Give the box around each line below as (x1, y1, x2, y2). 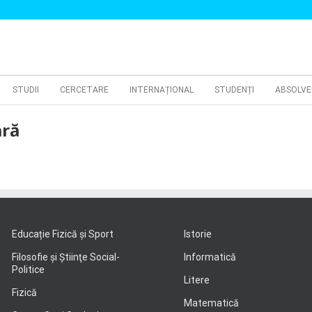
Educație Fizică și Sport (11, 228, 114, 240)
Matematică (184, 297, 239, 309)
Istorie (184, 228, 212, 240)
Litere (184, 274, 210, 286)
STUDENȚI (214, 85, 254, 95)
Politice (11, 264, 45, 275)
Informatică (184, 251, 236, 263)
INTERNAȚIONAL (130, 85, 194, 95)
